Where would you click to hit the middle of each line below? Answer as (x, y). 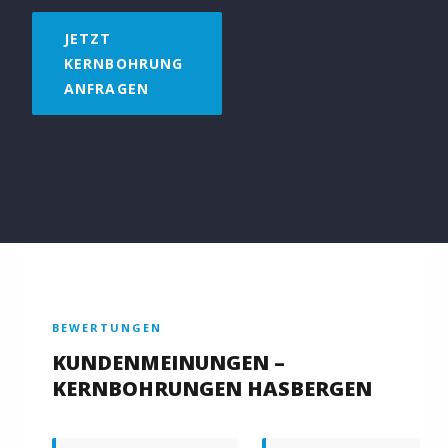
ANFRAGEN (106, 88)
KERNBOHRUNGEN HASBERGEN (212, 388)
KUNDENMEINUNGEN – (168, 362)
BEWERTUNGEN (107, 327)
